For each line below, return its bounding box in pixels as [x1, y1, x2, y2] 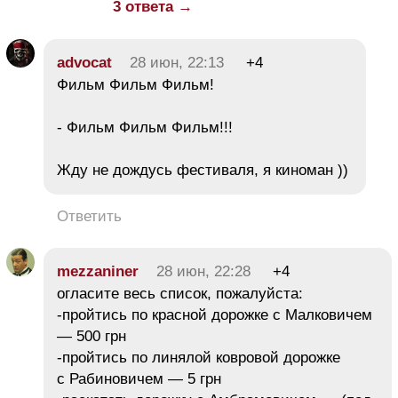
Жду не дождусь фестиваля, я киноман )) [57, 161, 353, 179]
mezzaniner [57, 262, 139, 280]
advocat [57, 53, 112, 71]
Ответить [57, 207, 122, 225]
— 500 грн [57, 327, 126, 345]
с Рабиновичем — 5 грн [57, 370, 221, 387]
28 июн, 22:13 [130, 53, 224, 71]
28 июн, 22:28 [156, 262, 251, 280]
